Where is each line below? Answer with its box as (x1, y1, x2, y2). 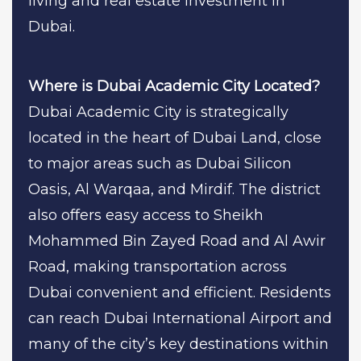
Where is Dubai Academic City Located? (28, 77, 320, 95)
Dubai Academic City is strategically (28, 102, 288, 121)
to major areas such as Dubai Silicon (28, 154, 292, 172)
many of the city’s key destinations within (28, 334, 329, 353)
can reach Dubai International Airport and (28, 309, 332, 327)
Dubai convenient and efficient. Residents (28, 283, 331, 301)
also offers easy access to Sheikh (28, 205, 263, 224)
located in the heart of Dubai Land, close (28, 128, 322, 147)
